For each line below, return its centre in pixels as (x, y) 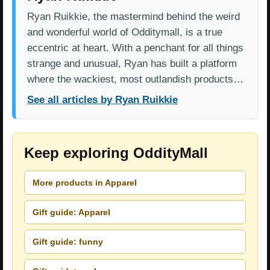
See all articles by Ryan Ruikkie (102, 100)
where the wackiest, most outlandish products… (135, 80)
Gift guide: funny (68, 241)
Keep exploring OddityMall (116, 153)
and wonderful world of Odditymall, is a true (125, 33)
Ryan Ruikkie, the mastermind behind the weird (133, 17)
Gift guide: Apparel (71, 212)
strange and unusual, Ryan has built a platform (132, 64)
